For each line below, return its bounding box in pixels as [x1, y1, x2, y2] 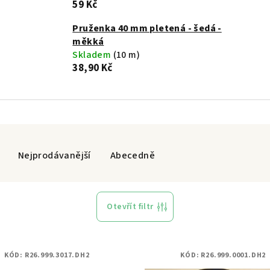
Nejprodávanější [17, 149, 91, 162]
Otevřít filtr [107, 201, 154, 213]
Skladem [72, 48, 113, 61]
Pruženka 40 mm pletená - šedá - [72, 22, 222, 35]
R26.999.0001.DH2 [201, 250, 266, 260]
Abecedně [110, 149, 155, 162]
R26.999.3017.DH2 [24, 250, 90, 260]
